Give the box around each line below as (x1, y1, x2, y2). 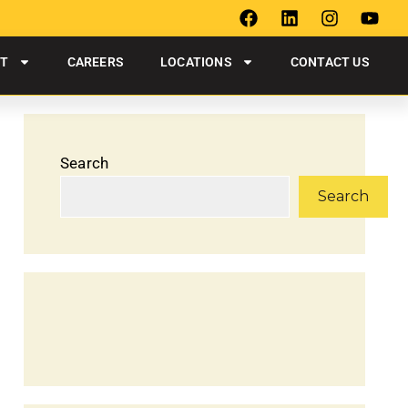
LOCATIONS (159, 55, 232, 69)
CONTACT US (290, 55, 370, 69)
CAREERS (66, 55, 124, 69)
